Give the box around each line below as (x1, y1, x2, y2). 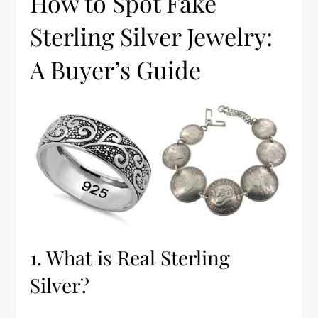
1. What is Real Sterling (30, 244, 231, 271)
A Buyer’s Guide (30, 53, 202, 86)
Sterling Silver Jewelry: (30, 19, 273, 53)
